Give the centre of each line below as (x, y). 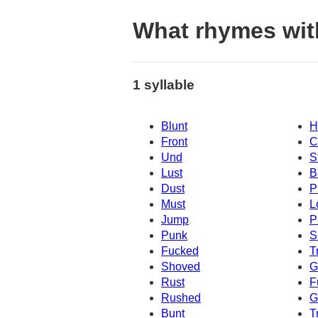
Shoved (181, 267)
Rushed (181, 298)
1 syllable (164, 84)
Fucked (180, 251)
